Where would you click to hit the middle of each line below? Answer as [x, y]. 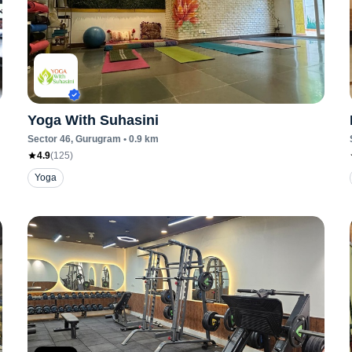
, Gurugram [95, 139]
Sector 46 [49, 139]
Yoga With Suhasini [93, 120]
